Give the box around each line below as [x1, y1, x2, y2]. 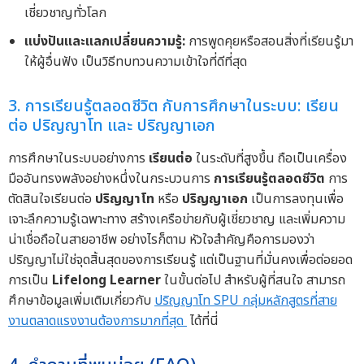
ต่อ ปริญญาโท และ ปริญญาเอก [8, 114, 215, 139]
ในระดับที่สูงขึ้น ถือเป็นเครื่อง [193, 149, 347, 169]
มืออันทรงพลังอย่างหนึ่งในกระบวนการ [8, 169, 214, 189]
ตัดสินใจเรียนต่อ [8, 189, 95, 210]
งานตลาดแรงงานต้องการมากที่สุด [8, 311, 187, 331]
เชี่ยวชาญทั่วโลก [24, 3, 106, 24]
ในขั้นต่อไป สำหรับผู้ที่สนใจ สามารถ [161, 271, 345, 291]
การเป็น [8, 271, 52, 291]
